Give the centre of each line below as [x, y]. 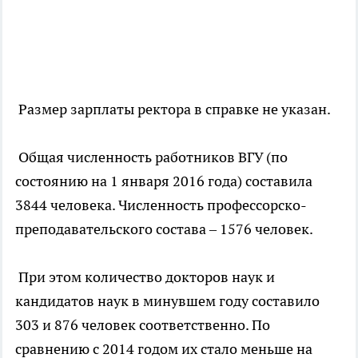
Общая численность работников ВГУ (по [151, 157]
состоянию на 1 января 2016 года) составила [164, 181]
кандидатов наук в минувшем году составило [167, 300]
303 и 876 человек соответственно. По [143, 324]
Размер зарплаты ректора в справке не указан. [173, 109]
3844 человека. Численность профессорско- [161, 205]
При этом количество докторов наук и [145, 276]
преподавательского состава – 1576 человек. [164, 229]
